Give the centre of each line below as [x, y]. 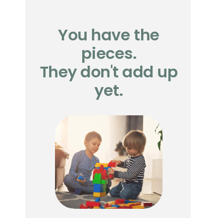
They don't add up [109, 72]
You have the [109, 35]
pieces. [109, 54]
